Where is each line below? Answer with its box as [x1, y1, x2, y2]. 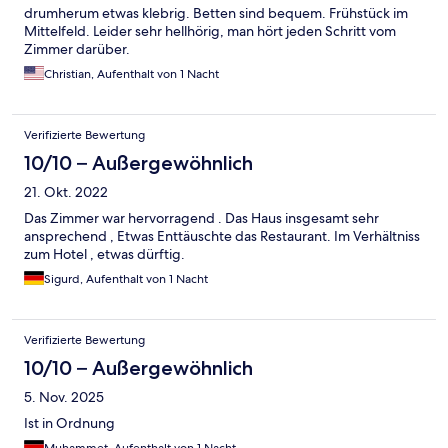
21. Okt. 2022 [24, 183, 108, 202]
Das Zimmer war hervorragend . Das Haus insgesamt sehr [24, 209, 379, 228]
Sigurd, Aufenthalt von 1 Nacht [44, 271, 208, 288]
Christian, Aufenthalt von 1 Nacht [44, 66, 219, 83]
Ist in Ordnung [24, 414, 115, 433]
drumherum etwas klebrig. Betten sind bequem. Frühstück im [24, 4, 408, 23]
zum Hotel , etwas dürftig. [24, 245, 185, 264]
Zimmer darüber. [24, 40, 130, 59]
